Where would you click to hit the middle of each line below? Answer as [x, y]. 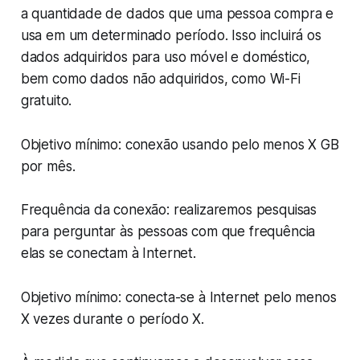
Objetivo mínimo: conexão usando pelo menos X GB [180, 145]
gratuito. [46, 101]
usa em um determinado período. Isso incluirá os [171, 36]
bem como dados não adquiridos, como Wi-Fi [160, 79]
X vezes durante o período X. [112, 319]
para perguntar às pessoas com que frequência [168, 232]
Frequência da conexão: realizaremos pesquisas [169, 210]
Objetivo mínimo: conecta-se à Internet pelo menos [178, 298]
